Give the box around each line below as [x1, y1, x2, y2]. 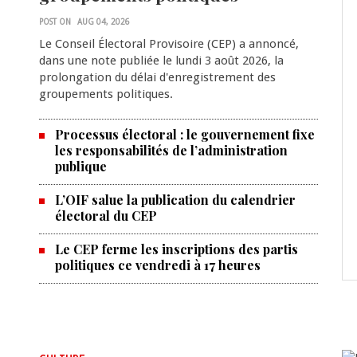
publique [54, 158, 107, 175]
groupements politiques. [38, 87, 173, 101]
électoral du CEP [54, 207, 157, 224]
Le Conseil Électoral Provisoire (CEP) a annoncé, [38, 37, 299, 51]
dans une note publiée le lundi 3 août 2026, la [38, 53, 284, 68]
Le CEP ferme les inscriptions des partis [54, 241, 298, 257]
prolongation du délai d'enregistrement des [38, 70, 276, 84]
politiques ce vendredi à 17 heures [54, 257, 261, 273]
